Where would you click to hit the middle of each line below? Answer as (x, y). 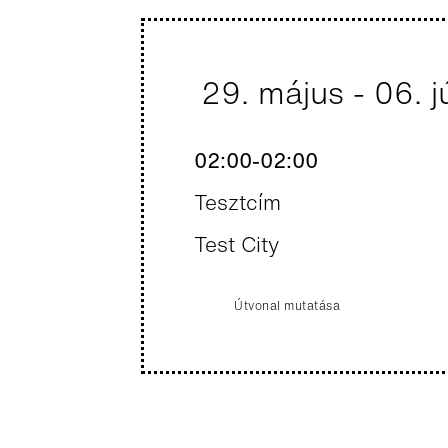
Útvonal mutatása (287, 305)
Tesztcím (238, 202)
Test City (237, 244)
